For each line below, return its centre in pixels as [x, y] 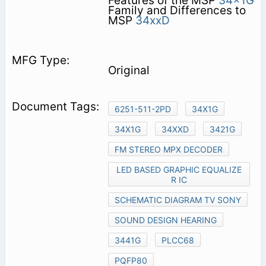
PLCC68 [178, 240]
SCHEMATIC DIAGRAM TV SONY [178, 199]
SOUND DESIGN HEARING [165, 220]
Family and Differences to [177, 10]
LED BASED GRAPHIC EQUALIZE [179, 169]
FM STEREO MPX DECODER [168, 149]
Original [129, 70]
